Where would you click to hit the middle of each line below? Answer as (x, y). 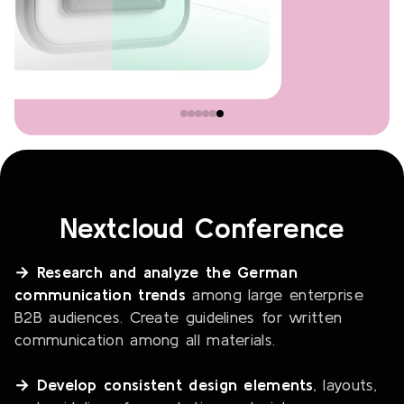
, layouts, (345, 385)
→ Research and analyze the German (156, 272)
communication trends (101, 295)
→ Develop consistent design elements (164, 385)
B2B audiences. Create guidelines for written (179, 317)
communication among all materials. (145, 340)
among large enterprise (275, 295)
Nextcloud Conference (202, 228)
